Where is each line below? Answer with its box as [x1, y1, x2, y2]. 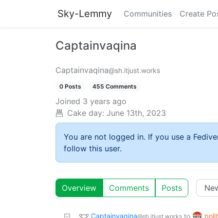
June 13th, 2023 [107, 108, 166, 118]
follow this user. [64, 144, 122, 154]
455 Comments [92, 83, 137, 90]
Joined [55, 96, 80, 107]
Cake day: [67, 108, 104, 118]
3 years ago [83, 96, 127, 107]
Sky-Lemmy [57, 8, 112, 19]
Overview [62, 183, 96, 193]
